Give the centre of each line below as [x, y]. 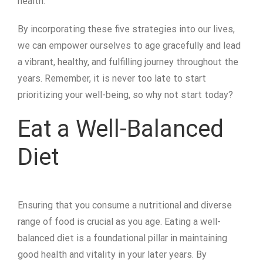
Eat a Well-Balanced [121, 129]
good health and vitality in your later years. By [112, 255]
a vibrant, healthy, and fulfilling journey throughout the [128, 62]
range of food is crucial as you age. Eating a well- [119, 222]
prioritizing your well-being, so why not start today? [125, 95]
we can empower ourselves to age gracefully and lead [129, 46]
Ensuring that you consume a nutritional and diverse [125, 205]
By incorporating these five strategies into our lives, [126, 29]
